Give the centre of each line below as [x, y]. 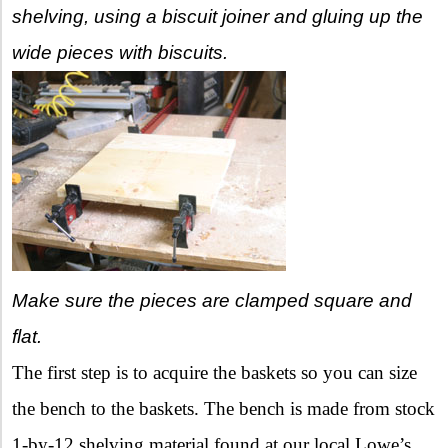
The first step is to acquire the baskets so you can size [214, 372]
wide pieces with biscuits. [120, 52]
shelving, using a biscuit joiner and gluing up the [217, 16]
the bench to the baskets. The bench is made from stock [223, 408]
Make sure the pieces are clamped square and [212, 300]
